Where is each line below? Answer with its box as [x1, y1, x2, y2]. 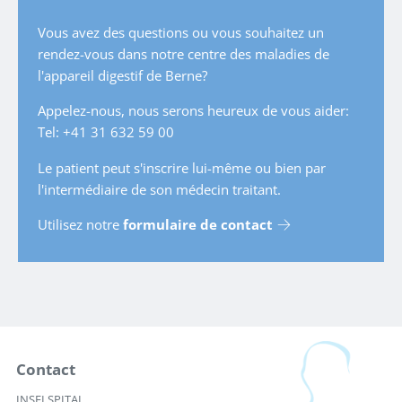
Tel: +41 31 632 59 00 [38, 123, 174, 142]
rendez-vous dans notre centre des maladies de [38, 44, 329, 63]
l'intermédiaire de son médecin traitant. [38, 179, 281, 198]
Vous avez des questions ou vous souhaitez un [38, 22, 324, 41]
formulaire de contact [123, 214, 273, 233]
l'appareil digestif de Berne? [38, 66, 207, 84]
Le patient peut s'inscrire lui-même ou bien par [38, 158, 326, 177]
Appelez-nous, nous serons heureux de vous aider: [38, 101, 349, 120]
